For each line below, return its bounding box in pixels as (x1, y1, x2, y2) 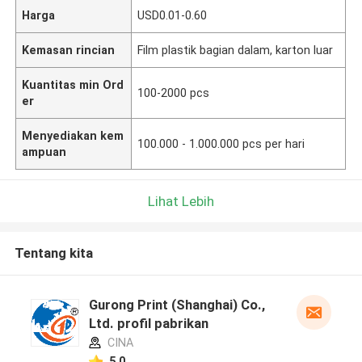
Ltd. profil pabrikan (88, 315, 208, 332)
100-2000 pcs (137, 86, 210, 99)
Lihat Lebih (148, 192, 214, 209)
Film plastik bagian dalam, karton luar (137, 43, 334, 57)
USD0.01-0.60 (137, 8, 208, 22)
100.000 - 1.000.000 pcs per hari (137, 137, 305, 150)
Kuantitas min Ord (22, 78, 124, 91)
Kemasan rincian (22, 43, 116, 57)
